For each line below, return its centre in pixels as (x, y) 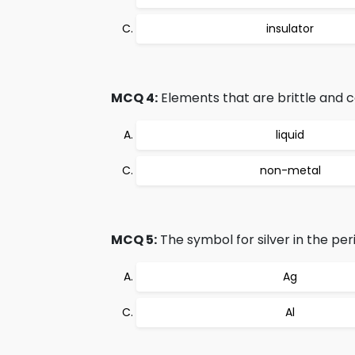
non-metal (290, 170)
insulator (290, 29)
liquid (290, 135)
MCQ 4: (134, 98)
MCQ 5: (134, 240)
